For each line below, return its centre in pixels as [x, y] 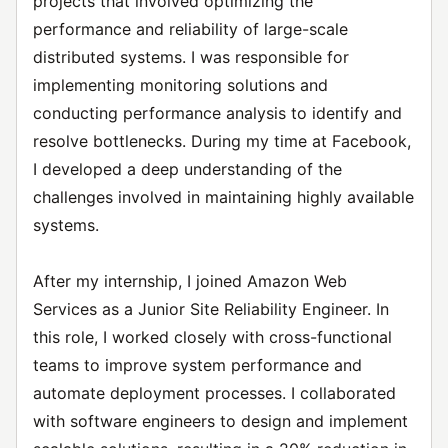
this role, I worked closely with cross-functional [212, 337]
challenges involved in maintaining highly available [223, 197]
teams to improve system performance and [197, 365]
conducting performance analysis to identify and [217, 113]
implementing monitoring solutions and [180, 85]
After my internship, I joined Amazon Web [190, 281]
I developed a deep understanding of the [187, 169]
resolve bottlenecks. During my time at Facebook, [222, 141]
